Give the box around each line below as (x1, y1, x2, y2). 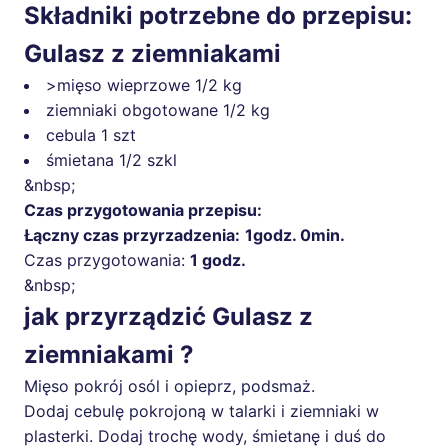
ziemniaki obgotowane (46, 100, 218, 121)
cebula (46, 125, 96, 146)
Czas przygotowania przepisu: (24, 200, 262, 221)
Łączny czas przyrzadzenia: (24, 225, 240, 246)
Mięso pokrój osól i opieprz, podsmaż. (24, 376, 315, 397)
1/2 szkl (119, 150, 177, 171)
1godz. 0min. (245, 225, 345, 246)
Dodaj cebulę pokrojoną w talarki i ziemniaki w (24, 401, 379, 422)
